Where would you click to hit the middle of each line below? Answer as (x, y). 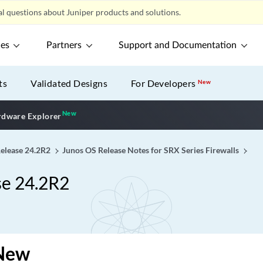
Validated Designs (69, 83)
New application (110, 114)
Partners (64, 45)
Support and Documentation (178, 45)
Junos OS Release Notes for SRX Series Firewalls (151, 150)
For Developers (165, 83)
